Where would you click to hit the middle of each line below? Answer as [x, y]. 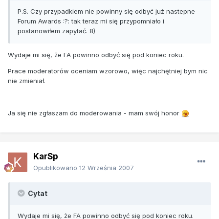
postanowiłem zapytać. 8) [56, 31]
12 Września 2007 [107, 167]
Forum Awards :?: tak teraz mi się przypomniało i [91, 21]
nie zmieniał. [27, 80]
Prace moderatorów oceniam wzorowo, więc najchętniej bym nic [108, 71]
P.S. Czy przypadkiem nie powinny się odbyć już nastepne [106, 11]
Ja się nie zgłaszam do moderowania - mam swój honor [95, 113]
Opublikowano [56, 167]
